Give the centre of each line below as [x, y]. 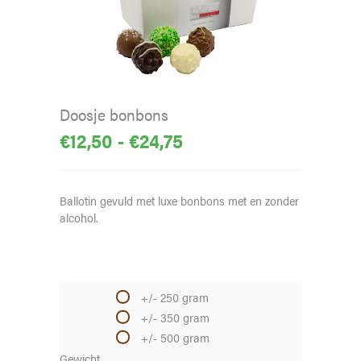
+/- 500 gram [175, 337]
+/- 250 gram [175, 297]
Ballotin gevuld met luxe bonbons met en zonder [179, 200]
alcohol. [79, 217]
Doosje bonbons [114, 114]
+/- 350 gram [175, 317]
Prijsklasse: [231, 139]
